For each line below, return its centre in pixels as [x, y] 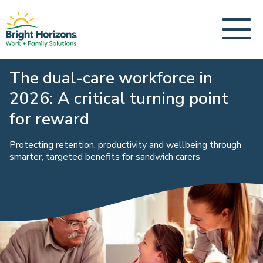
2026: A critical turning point [119, 99]
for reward [49, 119]
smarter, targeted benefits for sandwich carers [105, 157]
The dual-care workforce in [111, 78]
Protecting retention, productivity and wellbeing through [125, 145]
